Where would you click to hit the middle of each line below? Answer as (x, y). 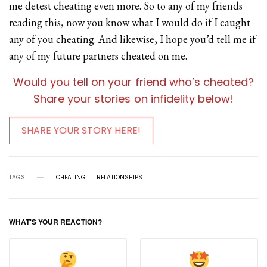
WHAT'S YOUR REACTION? (55, 221)
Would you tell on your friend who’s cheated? (133, 82)
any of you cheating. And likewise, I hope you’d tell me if (133, 39)
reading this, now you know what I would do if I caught (130, 22)
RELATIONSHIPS (119, 177)
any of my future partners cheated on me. (98, 55)
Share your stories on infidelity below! (133, 98)
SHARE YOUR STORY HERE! (81, 130)
